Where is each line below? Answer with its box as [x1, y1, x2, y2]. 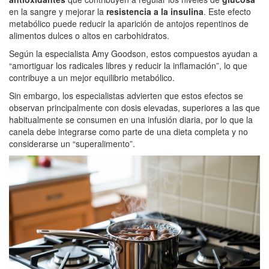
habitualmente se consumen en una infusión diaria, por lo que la [9, 113, 253, 125]
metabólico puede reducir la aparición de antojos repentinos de [9, 17, 249, 29]
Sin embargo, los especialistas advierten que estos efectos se [9, 89, 243, 101]
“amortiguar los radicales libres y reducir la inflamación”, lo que [9, 59, 247, 71]
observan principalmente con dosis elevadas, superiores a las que [9, 101, 260, 113]
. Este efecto [204, 5, 251, 17]
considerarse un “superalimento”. [9, 137, 135, 150]
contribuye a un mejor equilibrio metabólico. [9, 71, 175, 83]
